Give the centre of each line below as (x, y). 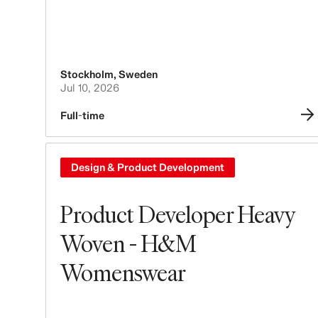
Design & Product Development (148, 167)
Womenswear (123, 272)
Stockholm (87, 74)
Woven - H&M (128, 243)
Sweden (138, 74)
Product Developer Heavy (177, 214)
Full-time (82, 115)
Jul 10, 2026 (90, 88)
